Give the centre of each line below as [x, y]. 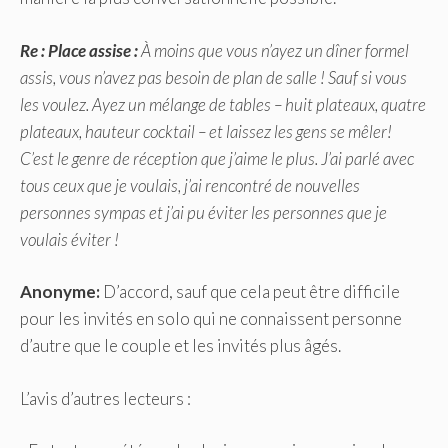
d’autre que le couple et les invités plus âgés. [180, 346]
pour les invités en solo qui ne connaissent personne [211, 319]
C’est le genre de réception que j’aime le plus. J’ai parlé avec [217, 158]
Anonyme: [61, 292]
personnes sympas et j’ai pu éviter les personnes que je [203, 212]
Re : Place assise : [79, 50]
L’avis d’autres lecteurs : [105, 398]
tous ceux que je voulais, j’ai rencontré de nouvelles [190, 185]
